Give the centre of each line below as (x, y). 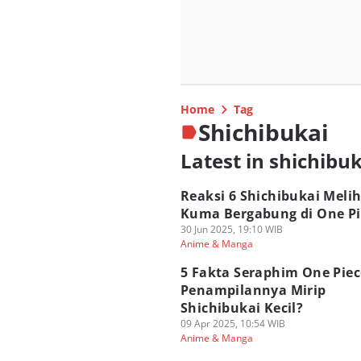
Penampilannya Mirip (253, 290)
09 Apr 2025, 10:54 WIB (233, 324)
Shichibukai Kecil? (242, 308)
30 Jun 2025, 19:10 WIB (232, 229)
